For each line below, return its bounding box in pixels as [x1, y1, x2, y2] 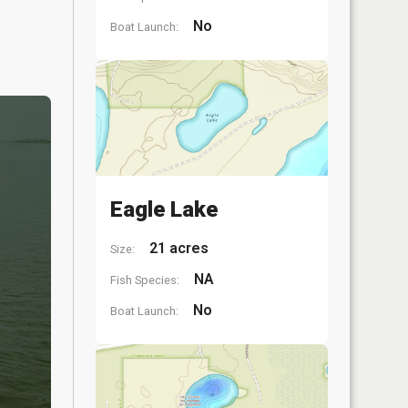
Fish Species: [110, 273, 179, 287]
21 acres [146, 240, 209, 257]
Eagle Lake [110, 197, 218, 222]
